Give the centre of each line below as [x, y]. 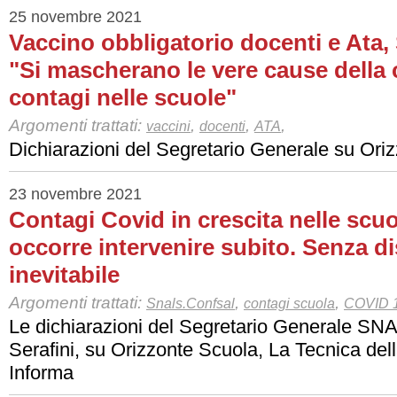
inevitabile [64, 275]
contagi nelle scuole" [123, 97]
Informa [41, 373]
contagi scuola [289, 304]
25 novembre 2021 [75, 17]
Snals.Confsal [191, 304]
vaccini [168, 126]
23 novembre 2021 [75, 194]
